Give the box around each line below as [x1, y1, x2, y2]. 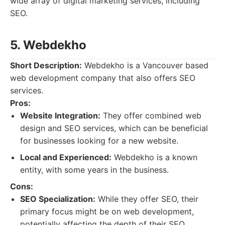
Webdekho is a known [111, 152, 197, 162]
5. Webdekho [10, 38, 86, 52]
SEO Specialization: [20, 194, 95, 204]
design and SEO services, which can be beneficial [20, 123, 208, 133]
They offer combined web [100, 110, 201, 121]
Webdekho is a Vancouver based [82, 60, 208, 70]
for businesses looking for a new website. [20, 136, 178, 146]
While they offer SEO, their [95, 194, 198, 204]
